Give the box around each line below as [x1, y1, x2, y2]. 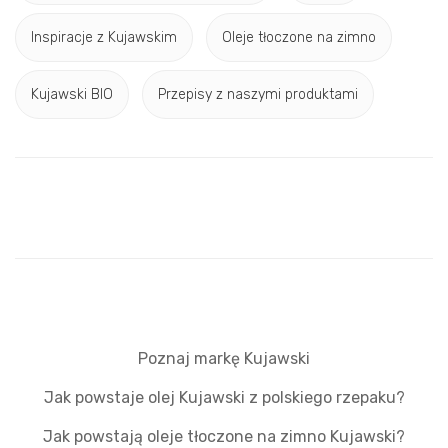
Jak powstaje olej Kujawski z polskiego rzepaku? [43, 387, 405, 407]
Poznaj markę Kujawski [138, 348, 310, 368]
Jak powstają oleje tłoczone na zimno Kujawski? [43, 426, 405, 446]
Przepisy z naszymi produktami [158, 86, 358, 103]
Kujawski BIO [31, 86, 113, 103]
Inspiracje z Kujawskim [31, 29, 177, 46]
